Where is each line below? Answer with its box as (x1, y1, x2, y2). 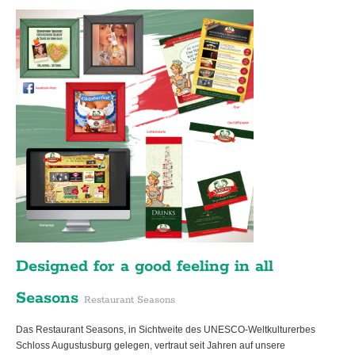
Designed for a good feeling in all (16, 256, 273, 277)
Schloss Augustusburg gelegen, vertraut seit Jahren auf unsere (16, 340, 285, 352)
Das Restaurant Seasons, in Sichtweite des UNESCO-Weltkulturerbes (16, 324, 315, 336)
